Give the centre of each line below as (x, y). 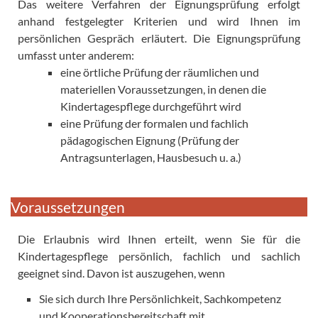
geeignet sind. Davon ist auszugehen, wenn (121, 273)
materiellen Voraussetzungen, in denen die (163, 89)
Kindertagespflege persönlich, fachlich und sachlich (159, 256)
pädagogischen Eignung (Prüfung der (150, 140)
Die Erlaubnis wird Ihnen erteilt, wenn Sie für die (159, 238)
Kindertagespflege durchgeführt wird (151, 106)
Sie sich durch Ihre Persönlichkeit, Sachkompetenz (160, 298)
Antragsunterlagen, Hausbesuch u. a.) (151, 157)
